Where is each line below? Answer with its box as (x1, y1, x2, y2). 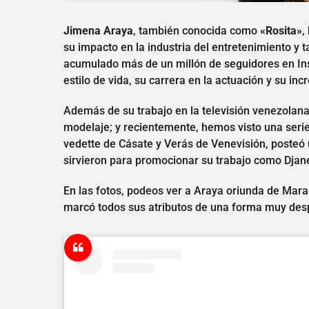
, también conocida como (133, 23, 260, 37)
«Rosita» (260, 23, 302, 37)
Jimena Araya (63, 23, 133, 37)
